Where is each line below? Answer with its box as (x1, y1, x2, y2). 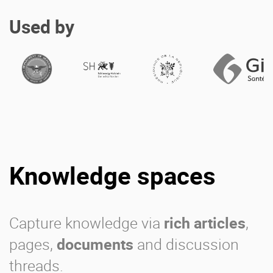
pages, (9, 234, 57, 255)
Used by (9, 14, 74, 40)
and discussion (133, 234, 239, 255)
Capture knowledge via (9, 213, 164, 233)
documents (57, 234, 133, 255)
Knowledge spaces (9, 159, 216, 193)
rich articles (164, 213, 246, 233)
